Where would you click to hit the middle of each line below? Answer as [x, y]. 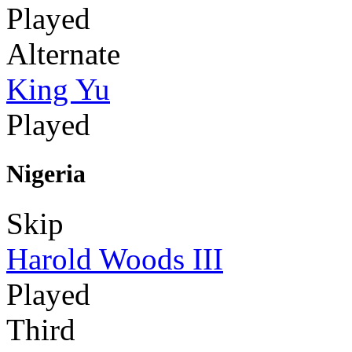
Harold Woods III [115, 259]
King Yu [58, 89]
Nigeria [46, 173]
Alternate [63, 53]
